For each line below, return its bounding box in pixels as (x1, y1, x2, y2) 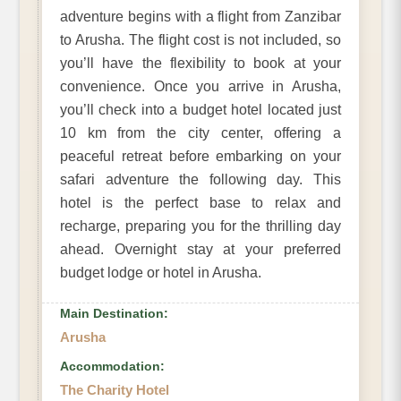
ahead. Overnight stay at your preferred (60, 242, 341, 258)
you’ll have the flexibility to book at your (60, 55, 341, 72)
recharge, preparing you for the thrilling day (60, 218, 341, 235)
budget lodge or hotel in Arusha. (60, 265, 261, 281)
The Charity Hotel (60, 382, 169, 398)
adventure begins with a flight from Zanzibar (60, 9, 341, 25)
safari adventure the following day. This (60, 172, 341, 188)
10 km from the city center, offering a (60, 125, 341, 141)
